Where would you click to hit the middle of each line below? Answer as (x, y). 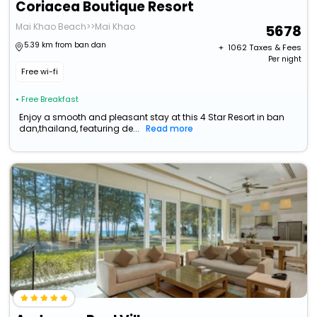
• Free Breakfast (47, 99)
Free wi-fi (40, 72)
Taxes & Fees (275, 48)
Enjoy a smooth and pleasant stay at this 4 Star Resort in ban (152, 117)
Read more (170, 129)
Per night (284, 59)
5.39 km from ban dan (65, 45)
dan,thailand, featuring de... (80, 129)
